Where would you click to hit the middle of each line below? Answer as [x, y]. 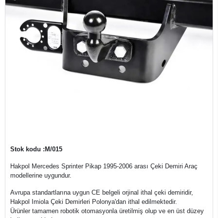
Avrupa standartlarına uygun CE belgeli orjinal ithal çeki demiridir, [102, 192]
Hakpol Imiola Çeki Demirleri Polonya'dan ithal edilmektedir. [94, 202]
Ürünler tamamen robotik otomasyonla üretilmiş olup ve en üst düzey [107, 211]
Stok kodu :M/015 [36, 149]
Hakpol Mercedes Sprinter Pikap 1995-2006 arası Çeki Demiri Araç [104, 166]
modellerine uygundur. [41, 175]
